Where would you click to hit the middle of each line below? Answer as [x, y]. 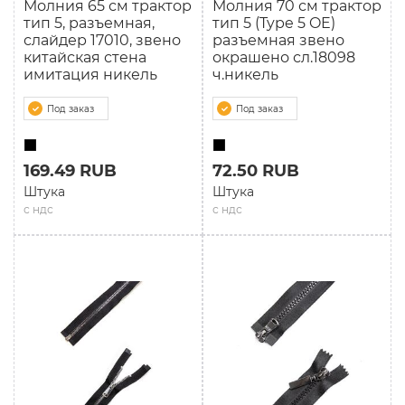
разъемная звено [278, 40]
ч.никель [245, 75]
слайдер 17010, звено [102, 40]
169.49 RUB [70, 171]
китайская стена [85, 57]
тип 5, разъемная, [89, 23]
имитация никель [90, 75]
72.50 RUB [256, 171]
